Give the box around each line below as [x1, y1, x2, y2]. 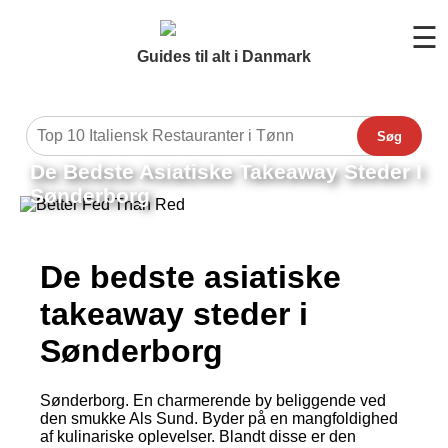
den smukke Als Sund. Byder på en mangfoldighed [40, 409, 398, 427]
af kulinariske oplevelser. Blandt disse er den [40, 427, 356, 445]
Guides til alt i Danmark [137, 48, 311, 65]
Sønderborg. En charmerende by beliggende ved [40, 391, 386, 409]
